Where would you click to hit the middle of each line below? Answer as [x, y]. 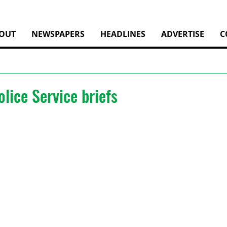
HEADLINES [123, 34]
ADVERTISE [183, 34]
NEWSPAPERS [58, 34]
